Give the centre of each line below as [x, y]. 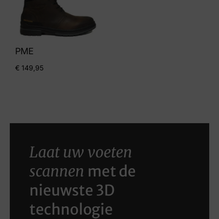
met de [112, 171]
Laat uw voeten [81, 152]
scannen [57, 171]
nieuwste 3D [72, 190]
